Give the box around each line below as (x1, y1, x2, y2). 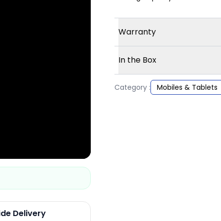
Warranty (118, 26, 156, 38)
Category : (114, 82, 150, 93)
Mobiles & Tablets (157, 82, 218, 93)
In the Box (118, 54, 156, 66)
